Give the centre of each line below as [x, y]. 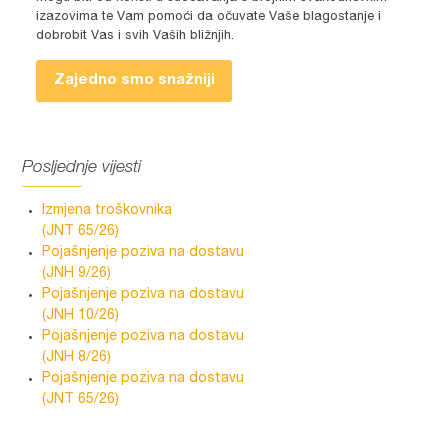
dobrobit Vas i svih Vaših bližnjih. [135, 37]
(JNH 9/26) [77, 274]
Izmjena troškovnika [107, 211]
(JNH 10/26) [81, 316]
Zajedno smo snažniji [134, 81]
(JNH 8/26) [77, 358]
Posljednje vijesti [82, 169]
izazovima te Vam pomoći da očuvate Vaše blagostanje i [209, 18]
